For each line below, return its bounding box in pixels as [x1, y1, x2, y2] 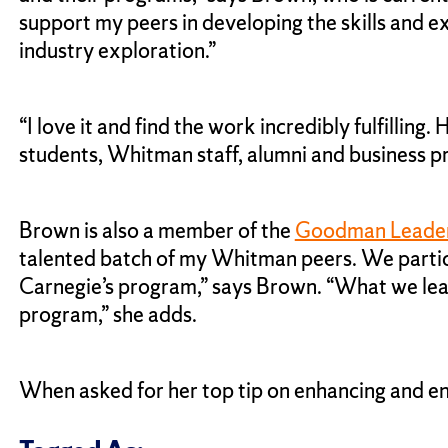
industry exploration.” [18, 35, 222, 65]
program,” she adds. [18, 299, 201, 329]
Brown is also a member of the [18, 215, 295, 245]
